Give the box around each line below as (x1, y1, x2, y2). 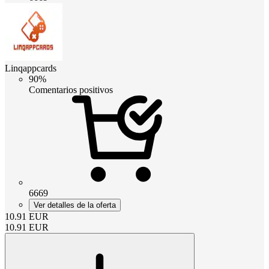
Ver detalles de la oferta (34, 200, 116, 210)
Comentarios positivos (29, 84, 113, 95)
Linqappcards (5, 62, 56, 73)
